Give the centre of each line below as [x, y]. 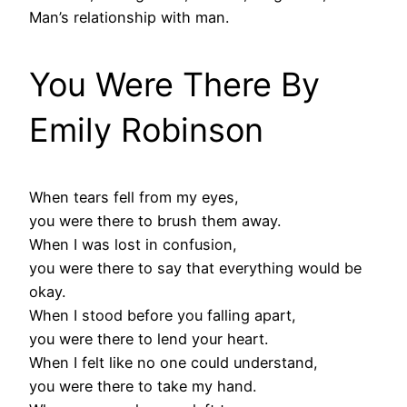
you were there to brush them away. [155, 220]
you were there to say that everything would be [195, 268]
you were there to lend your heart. [149, 338]
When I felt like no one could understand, [174, 362]
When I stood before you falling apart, [163, 315]
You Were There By [174, 84]
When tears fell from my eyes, [134, 197]
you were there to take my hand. [143, 386]
